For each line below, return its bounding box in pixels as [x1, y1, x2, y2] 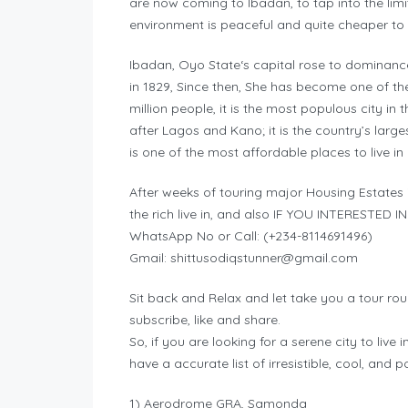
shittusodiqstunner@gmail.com [170, 250, 358, 267]
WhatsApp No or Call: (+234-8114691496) [129, 228, 372, 245]
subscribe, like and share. [129, 311, 280, 329]
